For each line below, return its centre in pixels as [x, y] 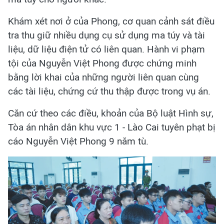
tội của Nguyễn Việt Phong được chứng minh [102, 63]
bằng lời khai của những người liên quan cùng [103, 77]
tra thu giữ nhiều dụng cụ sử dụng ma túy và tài [106, 35]
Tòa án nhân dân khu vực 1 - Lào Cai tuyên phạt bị [112, 127]
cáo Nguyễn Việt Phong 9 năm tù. [78, 141]
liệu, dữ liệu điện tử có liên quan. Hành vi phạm [106, 49]
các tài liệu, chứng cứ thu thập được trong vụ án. [109, 91]
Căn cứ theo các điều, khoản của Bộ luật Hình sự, [111, 113]
